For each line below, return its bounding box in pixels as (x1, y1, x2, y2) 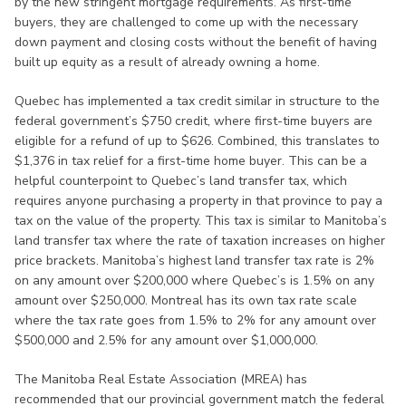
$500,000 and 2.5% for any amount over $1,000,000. (14, 331, 318, 349)
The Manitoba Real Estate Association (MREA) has (14, 370, 307, 388)
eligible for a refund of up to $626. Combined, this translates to (14, 131, 380, 150)
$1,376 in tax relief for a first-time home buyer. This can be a (14, 151, 367, 169)
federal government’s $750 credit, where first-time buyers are (14, 111, 372, 130)
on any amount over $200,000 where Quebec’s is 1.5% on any (14, 271, 374, 289)
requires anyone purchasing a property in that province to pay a (14, 191, 382, 209)
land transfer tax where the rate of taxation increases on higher (14, 231, 385, 249)
